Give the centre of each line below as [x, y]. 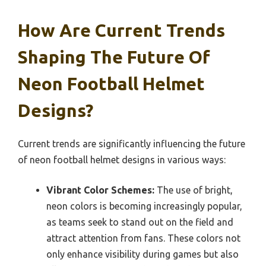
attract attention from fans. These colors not [143, 238]
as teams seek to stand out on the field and [140, 222]
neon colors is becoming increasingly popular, [144, 206]
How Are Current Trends [121, 30]
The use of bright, [194, 190]
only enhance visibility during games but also [142, 254]
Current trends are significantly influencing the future [132, 143]
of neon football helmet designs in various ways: [122, 159]
